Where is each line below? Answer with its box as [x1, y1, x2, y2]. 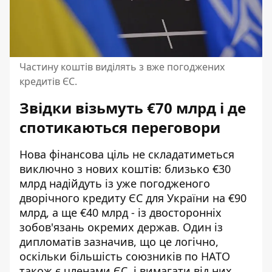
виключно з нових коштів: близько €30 [19, 161, 231, 176]
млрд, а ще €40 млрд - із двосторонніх [19, 205, 222, 220]
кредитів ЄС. [19, 74, 77, 88]
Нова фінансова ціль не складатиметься [19, 146, 234, 161]
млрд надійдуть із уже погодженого [19, 175, 210, 191]
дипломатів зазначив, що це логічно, [19, 234, 219, 249]
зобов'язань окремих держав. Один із [19, 219, 223, 234]
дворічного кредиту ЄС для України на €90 [19, 190, 246, 205]
